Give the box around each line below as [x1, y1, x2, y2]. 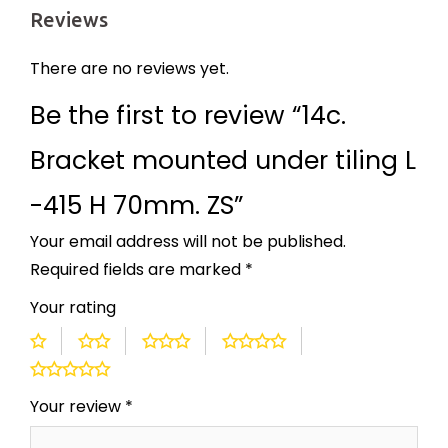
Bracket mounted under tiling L [30, 143, 416, 179]
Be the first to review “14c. [30, 98, 346, 134]
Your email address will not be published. [30, 230, 346, 254]
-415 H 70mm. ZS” [30, 188, 244, 224]
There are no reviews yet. [30, 57, 229, 81]
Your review [30, 395, 125, 419]
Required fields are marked [30, 258, 245, 282]
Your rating [30, 296, 116, 320]
